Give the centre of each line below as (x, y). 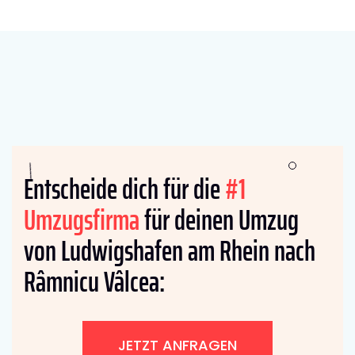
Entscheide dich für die (124, 189)
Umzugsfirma (82, 219)
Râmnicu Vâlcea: (94, 281)
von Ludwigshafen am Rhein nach (170, 250)
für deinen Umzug (219, 219)
